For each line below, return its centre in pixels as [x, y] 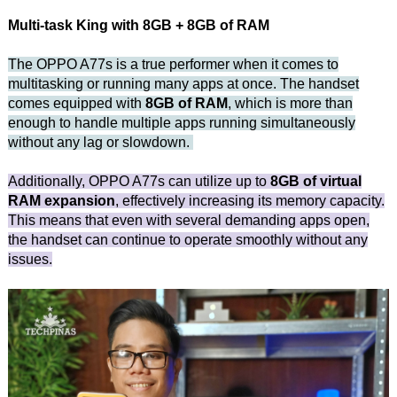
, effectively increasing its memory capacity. [249, 200]
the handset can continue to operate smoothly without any [187, 239]
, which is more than [290, 103]
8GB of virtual [315, 181]
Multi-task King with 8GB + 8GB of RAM [138, 25]
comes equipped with [76, 103]
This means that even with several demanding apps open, [188, 220]
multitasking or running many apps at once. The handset [183, 83]
